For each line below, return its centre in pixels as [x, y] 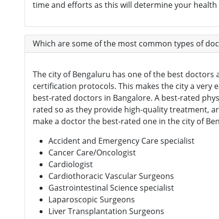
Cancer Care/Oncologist [92, 152]
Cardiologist [71, 164]
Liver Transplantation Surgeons [106, 211]
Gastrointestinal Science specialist [111, 187]
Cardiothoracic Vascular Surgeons [111, 176]
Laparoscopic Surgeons [92, 199]
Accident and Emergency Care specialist [121, 141]
